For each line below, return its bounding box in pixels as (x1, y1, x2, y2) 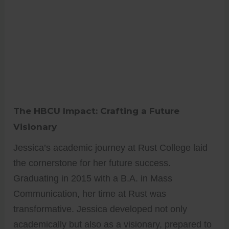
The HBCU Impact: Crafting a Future (13, 105, 180, 116)
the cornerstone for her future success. (13, 157, 171, 168)
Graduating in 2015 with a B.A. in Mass (13, 173, 173, 184)
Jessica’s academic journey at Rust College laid (13, 142, 208, 153)
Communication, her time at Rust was (13, 188, 167, 199)
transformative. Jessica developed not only (13, 203, 188, 214)
